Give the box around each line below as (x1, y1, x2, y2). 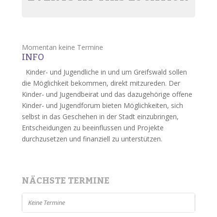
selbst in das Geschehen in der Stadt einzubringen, (21, 112, 179, 121)
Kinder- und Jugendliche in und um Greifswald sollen (25, 67, 187, 77)
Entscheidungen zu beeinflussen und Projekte (21, 123, 164, 132)
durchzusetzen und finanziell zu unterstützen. (21, 134, 162, 143)
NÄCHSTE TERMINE (21, 172, 109, 189)
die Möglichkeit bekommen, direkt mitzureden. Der (21, 78, 180, 88)
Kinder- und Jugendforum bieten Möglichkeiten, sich (21, 101, 183, 110)
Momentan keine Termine (21, 43, 103, 52)
